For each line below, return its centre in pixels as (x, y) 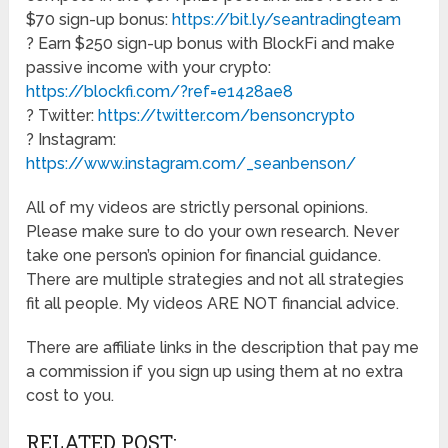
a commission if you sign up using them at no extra (215, 371)
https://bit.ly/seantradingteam (287, 19)
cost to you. (70, 395)
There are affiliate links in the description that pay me (223, 347)
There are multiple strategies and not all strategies (215, 279)
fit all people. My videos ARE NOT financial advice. (213, 303)
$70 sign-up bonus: (99, 19)
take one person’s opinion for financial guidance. (204, 255)
